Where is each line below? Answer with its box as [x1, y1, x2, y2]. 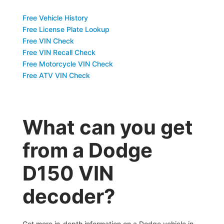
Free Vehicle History [22, 13, 88, 22]
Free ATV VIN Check [22, 71, 90, 79]
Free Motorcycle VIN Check [22, 59, 113, 68]
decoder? [22, 184, 116, 208]
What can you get [22, 115, 193, 139]
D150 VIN [22, 161, 114, 185]
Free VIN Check [22, 36, 74, 45]
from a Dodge [22, 138, 153, 162]
